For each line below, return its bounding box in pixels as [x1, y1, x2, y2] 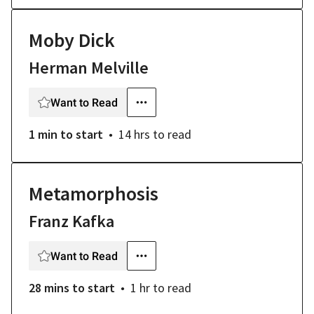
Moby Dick [29, 27, 115, 53]
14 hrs [118, 126, 150, 142]
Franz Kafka [29, 210, 114, 232]
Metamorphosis [29, 181, 158, 206]
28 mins [29, 280, 69, 296]
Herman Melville [29, 57, 149, 78]
